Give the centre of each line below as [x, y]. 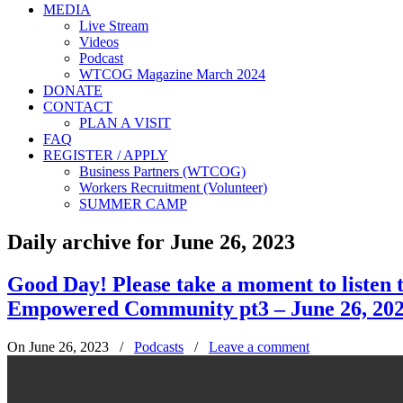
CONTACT [78, 107]
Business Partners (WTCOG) [162, 171]
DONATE [73, 90]
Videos [99, 42]
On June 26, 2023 [60, 346]
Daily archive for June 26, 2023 [151, 242]
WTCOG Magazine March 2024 [172, 74]
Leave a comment [259, 346]
